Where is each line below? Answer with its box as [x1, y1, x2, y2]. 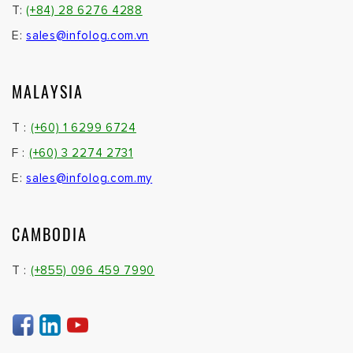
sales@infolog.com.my [26, 170, 153, 185]
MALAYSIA [12, 79, 84, 103]
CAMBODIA [12, 221, 87, 246]
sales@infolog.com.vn [26, 28, 150, 43]
